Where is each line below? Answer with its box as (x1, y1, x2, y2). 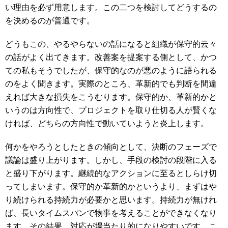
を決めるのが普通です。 (5, 16, 95, 25)
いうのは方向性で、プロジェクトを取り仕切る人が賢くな (5, 106, 217, 115)
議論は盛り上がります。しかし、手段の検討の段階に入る (5, 156, 217, 164)
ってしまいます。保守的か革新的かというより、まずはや (5, 182, 217, 191)
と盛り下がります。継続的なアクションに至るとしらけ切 (5, 169, 217, 178)
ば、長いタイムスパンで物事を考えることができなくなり (5, 209, 217, 217)
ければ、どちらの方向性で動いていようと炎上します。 (5, 119, 209, 128)
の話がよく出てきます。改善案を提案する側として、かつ (5, 53, 217, 62)
